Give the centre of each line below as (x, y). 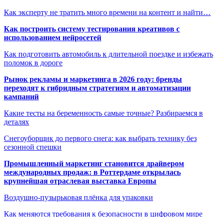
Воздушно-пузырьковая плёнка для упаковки (78, 197)
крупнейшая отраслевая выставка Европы (80, 181)
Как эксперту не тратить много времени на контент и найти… (107, 12)
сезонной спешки (33, 147)
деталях (16, 122)
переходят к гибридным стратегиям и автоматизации (97, 88)
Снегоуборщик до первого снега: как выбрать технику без (100, 138)
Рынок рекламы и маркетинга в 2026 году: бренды (93, 79)
